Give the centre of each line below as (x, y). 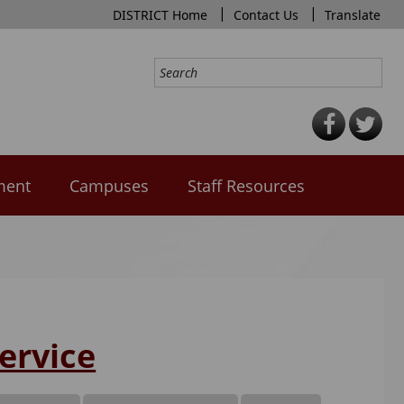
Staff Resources (247, 185)
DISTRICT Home (160, 15)
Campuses (109, 185)
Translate (353, 15)
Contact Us (266, 15)
